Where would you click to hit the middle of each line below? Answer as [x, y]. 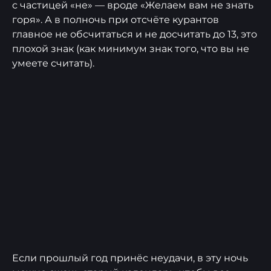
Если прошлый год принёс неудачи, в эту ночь [130, 258]
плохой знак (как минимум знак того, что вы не [131, 48]
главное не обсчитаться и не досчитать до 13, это [135, 34]
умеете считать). [53, 63]
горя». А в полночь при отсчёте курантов [116, 19]
